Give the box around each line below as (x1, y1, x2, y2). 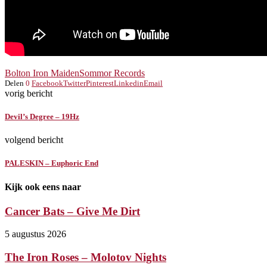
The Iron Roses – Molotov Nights (5, 251, 166, 264)
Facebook (32, 78, 63, 88)
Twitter (63, 78, 86, 88)
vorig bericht (5, 88, 52, 98)
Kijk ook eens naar (5, 181, 81, 192)
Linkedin (114, 78, 144, 88)
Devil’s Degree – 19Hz (5, 111, 79, 121)
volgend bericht (5, 135, 63, 145)
